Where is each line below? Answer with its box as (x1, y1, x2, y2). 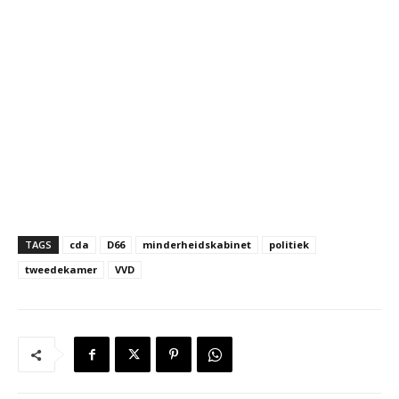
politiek (269, 238, 309, 252)
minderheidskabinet (142, 238, 251, 252)
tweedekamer (25, 263, 97, 277)
